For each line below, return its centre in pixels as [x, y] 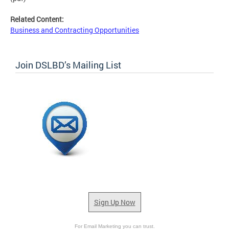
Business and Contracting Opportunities [75, 30]
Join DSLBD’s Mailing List [68, 65]
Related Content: [38, 19]
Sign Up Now [114, 202]
